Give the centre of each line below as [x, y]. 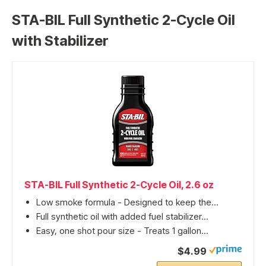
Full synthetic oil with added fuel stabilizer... [122, 217]
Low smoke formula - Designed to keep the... [127, 202]
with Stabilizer [60, 40]
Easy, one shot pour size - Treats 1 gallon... [122, 231]
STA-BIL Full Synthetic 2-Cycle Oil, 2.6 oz [119, 185]
